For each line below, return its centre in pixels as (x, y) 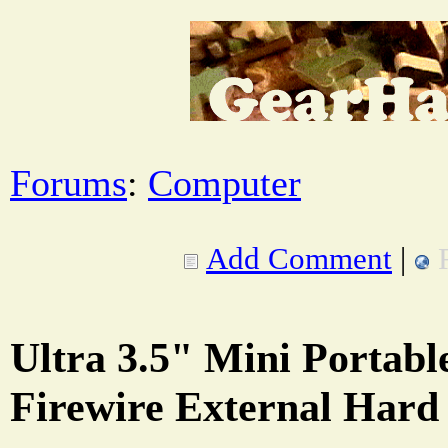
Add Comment (299, 258)
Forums (68, 182)
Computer (224, 182)
